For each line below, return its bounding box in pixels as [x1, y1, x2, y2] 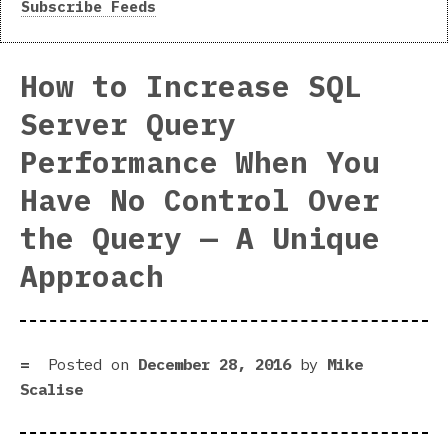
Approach [20, 257, 164, 296]
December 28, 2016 [138, 353, 291, 374]
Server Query [20, 105, 236, 144]
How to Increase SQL [20, 67, 362, 106]
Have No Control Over [20, 181, 380, 220]
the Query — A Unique [20, 219, 380, 258]
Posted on [48, 353, 138, 374]
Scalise [20, 378, 83, 399]
